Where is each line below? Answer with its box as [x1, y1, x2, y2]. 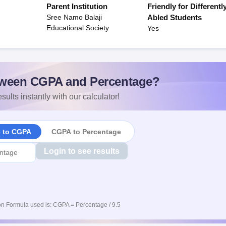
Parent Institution [46, 2, 107, 11]
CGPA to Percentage [51, 127, 121, 136]
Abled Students [147, 13, 202, 22]
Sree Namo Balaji [46, 13, 102, 21]
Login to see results [43, 147, 120, 155]
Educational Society [46, 24, 109, 32]
